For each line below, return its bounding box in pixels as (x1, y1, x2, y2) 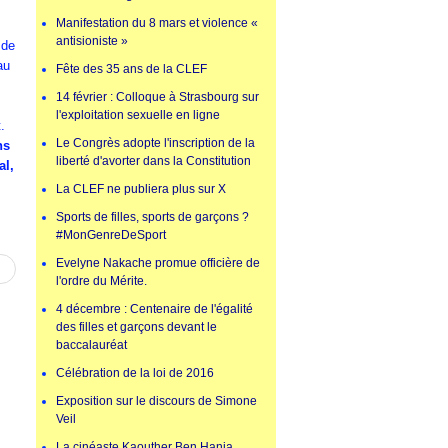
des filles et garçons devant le (56, 320, 217, 335)
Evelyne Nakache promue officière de (56, 256, 260, 271)
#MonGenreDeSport (56, 228, 166, 243)
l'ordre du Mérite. (56, 274, 147, 289)
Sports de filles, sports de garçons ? (56, 210, 249, 225)
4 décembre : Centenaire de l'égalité (56, 302, 253, 317)
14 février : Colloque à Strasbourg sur (56, 90, 259, 105)
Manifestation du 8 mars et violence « (56, 16, 258, 31)
